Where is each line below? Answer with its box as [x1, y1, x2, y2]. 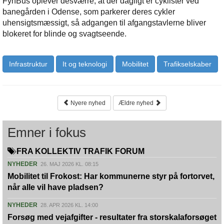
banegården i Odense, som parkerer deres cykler [2, 7, 175, 16]
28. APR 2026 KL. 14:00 [40, 201, 98, 208]
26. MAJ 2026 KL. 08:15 [40, 160, 98, 167]
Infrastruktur [9, 59, 47, 68]
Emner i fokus [7, 124, 86, 140]
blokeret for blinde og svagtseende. [2, 29, 126, 38]
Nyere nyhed [69, 99, 105, 106]
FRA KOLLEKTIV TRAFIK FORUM [14, 146, 144, 155]
